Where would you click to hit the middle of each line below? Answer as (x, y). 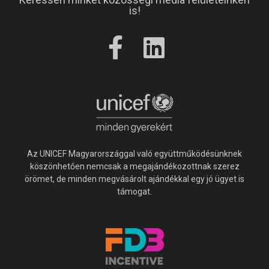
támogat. (134, 191)
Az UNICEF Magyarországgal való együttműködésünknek (134, 153)
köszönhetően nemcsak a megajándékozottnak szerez (134, 166)
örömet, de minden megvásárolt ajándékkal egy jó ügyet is (134, 179)
